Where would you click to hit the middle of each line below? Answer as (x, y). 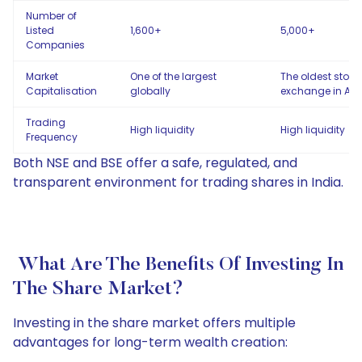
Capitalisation (61, 91)
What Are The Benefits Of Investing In (178, 265)
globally (150, 91)
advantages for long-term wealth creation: (150, 342)
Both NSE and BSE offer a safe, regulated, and (155, 163)
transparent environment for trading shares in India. (178, 182)
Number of (51, 16)
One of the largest (173, 76)
